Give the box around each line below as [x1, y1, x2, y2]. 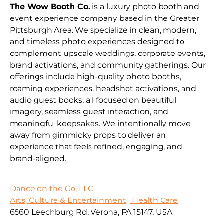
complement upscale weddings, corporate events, [10, 48, 205, 58]
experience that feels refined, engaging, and [10, 142, 182, 151]
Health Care [130, 196, 178, 205]
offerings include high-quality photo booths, [10, 72, 181, 81]
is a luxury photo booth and [90, 1, 199, 11]
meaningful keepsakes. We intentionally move [10, 118, 191, 128]
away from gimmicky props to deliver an [10, 130, 166, 140]
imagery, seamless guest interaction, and [10, 107, 168, 116]
